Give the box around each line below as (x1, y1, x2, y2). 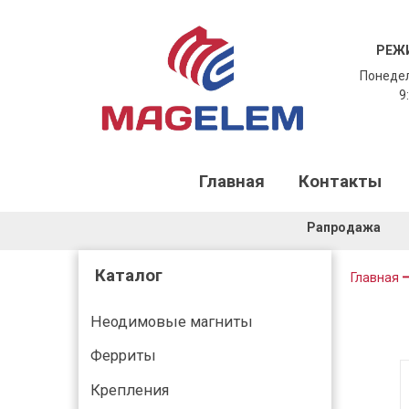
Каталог (94, 266, 163, 287)
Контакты (299, 172, 383, 193)
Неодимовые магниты (89, 313, 253, 331)
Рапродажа (307, 219, 381, 235)
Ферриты (89, 347, 156, 365)
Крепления (89, 381, 169, 399)
